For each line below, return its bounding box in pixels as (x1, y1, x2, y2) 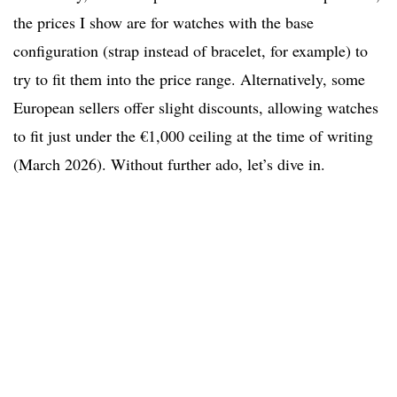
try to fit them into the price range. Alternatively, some (13, 68, 365, 90)
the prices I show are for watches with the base (13, 12, 314, 34)
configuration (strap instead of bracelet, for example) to (13, 40, 368, 62)
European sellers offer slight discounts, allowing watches (13, 97, 378, 119)
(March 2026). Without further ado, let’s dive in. (13, 153, 325, 175)
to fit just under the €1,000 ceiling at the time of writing (13, 125, 373, 147)
